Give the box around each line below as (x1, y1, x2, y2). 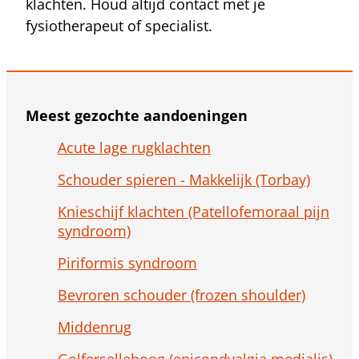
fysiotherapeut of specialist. (26, 16, 212, 36)
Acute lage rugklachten (58, 138, 211, 158)
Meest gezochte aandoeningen (26, 106, 248, 126)
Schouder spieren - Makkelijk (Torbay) (58, 170, 310, 190)
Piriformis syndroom (58, 253, 197, 273)
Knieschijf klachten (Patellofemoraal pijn (58, 202, 329, 222)
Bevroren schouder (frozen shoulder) (58, 285, 305, 305)
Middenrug (58, 317, 131, 337)
